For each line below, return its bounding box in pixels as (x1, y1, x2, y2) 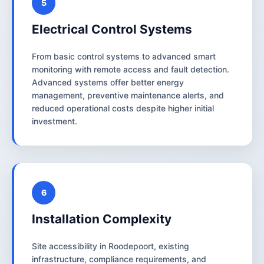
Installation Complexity (32, 211, 171, 226)
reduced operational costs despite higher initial (32, 103, 214, 113)
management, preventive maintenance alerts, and (32, 90, 224, 100)
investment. (32, 115, 77, 126)
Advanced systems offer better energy (32, 77, 184, 87)
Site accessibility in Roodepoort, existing (32, 240, 189, 251)
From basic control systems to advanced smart (32, 51, 216, 61)
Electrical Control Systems (32, 21, 192, 37)
